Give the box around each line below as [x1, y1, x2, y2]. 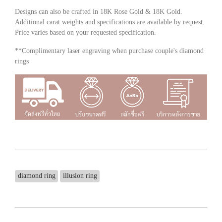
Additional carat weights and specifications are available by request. [15, 18, 205, 26]
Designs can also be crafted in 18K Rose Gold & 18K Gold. [15, 7, 182, 15]
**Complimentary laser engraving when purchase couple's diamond [15, 47, 204, 55]
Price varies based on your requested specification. [15, 28, 156, 36]
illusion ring [62, 172, 97, 180]
